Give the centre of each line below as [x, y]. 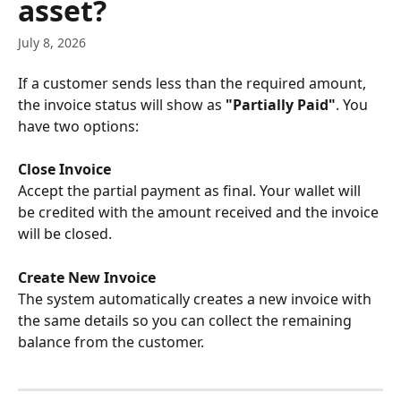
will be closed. [65, 234]
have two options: [78, 126]
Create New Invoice [87, 277]
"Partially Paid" [281, 105]
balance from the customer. [111, 341]
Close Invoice [64, 170]
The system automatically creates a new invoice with [196, 299]
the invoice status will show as [122, 105]
